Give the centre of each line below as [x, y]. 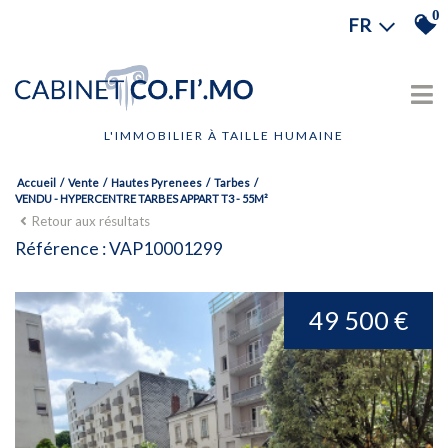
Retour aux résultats [91, 220]
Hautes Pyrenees [156, 182]
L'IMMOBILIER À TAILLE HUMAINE [224, 135]
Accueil [36, 182]
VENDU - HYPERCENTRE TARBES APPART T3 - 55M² [141, 198]
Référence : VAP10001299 [119, 248]
